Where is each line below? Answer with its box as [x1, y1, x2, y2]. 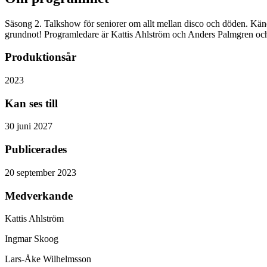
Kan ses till [5, 97, 58, 110]
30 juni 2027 [5, 121, 52, 132]
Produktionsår [5, 51, 76, 64]
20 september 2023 [5, 167, 76, 178]
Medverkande [5, 189, 73, 202]
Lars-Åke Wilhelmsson [5, 254, 91, 265]
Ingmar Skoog [5, 234, 58, 244]
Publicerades [5, 143, 67, 156]
